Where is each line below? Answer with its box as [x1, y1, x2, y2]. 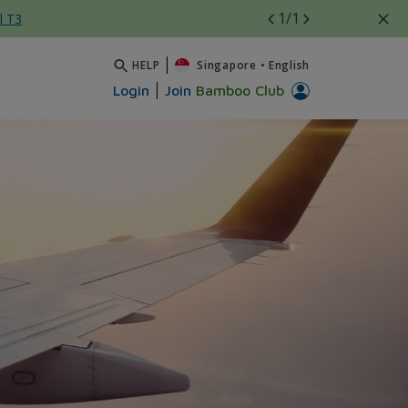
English [268, 56, 310, 73]
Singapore [197, 56, 257, 73]
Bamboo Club [196, 82, 284, 98]
